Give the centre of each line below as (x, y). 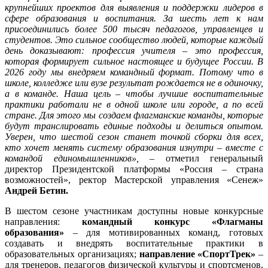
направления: (43, 222)
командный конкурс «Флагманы (173, 222)
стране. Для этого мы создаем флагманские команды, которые (134, 115)
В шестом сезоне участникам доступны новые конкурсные (134, 211)
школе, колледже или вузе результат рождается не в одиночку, (134, 83)
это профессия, (229, 51)
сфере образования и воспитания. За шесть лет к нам (134, 19)
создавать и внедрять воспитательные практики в (134, 243)
